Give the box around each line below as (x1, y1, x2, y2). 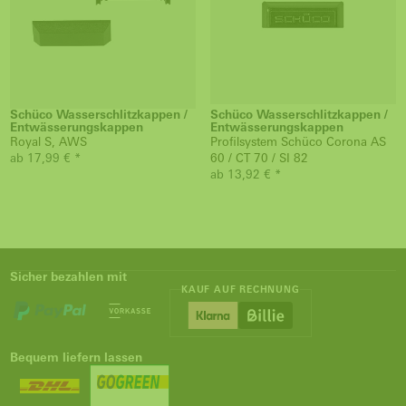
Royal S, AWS (10, 135, 87, 149)
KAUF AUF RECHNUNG (181, 284, 300, 295)
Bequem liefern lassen (10, 351, 142, 364)
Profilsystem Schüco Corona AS (210, 135, 386, 149)
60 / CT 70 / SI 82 (210, 151, 308, 165)
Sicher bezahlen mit (10, 270, 127, 284)
